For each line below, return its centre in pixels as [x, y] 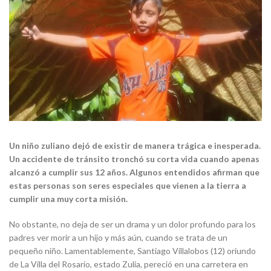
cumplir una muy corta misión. [68, 199]
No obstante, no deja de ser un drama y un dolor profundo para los [132, 224]
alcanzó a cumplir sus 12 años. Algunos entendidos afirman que [134, 172]
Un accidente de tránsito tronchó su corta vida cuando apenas [134, 159]
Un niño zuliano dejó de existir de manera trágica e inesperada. [135, 146]
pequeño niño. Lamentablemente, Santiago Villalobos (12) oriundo [132, 251]
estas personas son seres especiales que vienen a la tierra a [128, 186]
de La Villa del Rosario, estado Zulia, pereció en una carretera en [129, 264]
